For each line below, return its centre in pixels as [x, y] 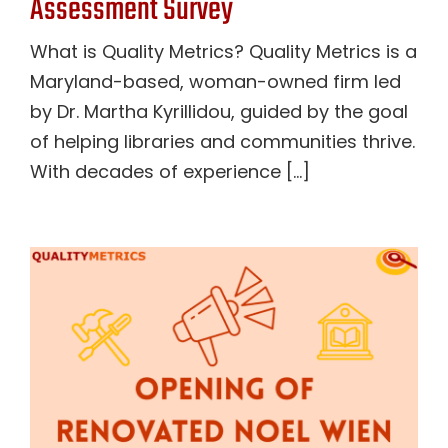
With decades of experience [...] [170, 171]
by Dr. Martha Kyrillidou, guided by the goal [219, 111]
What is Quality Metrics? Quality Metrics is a [223, 51]
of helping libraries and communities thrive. [222, 141]
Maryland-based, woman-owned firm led [215, 81]
